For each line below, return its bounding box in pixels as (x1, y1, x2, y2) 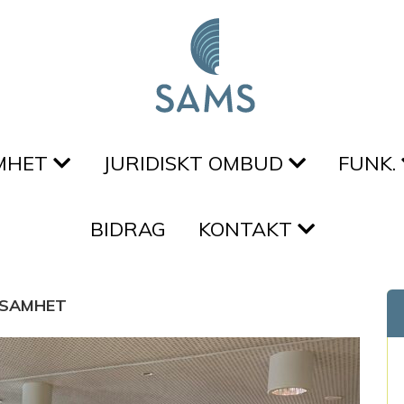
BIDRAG (89, 216, 166, 242)
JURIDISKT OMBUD (102, 151, 289, 176)
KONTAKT (197, 216, 298, 242)
